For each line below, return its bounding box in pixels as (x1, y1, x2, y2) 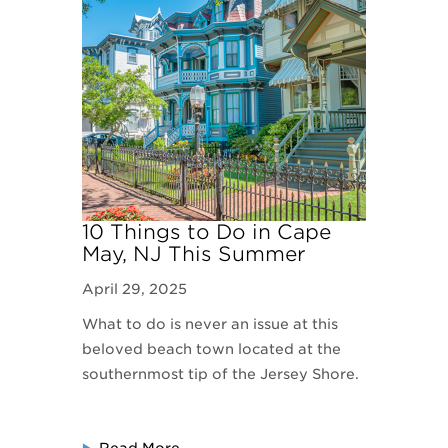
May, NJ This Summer (82, 242, 307, 266)
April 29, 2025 (82, 281, 188, 297)
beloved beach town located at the (82, 341, 342, 357)
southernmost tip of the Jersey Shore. (82, 366, 360, 382)
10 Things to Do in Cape (82, 220, 332, 244)
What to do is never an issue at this (82, 316, 339, 332)
